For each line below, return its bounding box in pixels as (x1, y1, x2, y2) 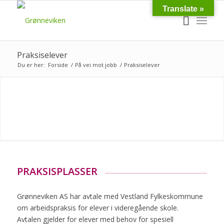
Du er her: (17, 61, 45, 68)
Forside (47, 61, 68, 68)
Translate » (162, 4, 204, 13)
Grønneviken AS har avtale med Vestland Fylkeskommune (16, 191, 203, 201)
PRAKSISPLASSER (16, 164, 97, 178)
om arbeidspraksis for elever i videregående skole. (16, 202, 178, 212)
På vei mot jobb (74, 61, 117, 68)
